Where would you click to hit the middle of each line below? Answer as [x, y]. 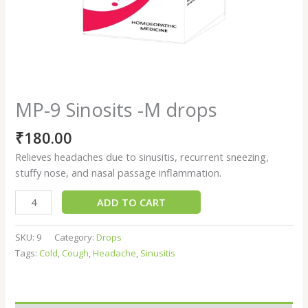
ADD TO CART [131, 202]
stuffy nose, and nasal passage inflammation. [119, 172]
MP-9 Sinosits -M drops [117, 109]
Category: [76, 238]
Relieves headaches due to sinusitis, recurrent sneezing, [142, 156]
